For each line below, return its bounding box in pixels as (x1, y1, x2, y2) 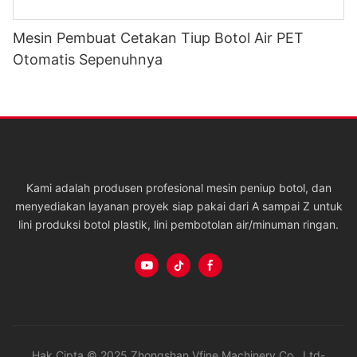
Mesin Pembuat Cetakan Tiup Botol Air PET (13, 29, 304, 47)
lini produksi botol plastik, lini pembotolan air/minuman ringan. (18, 217, 339, 231)
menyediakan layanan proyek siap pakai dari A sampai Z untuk (14, 198, 343, 213)
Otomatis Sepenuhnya (13, 51, 163, 69)
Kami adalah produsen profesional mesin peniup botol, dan (25, 180, 331, 194)
